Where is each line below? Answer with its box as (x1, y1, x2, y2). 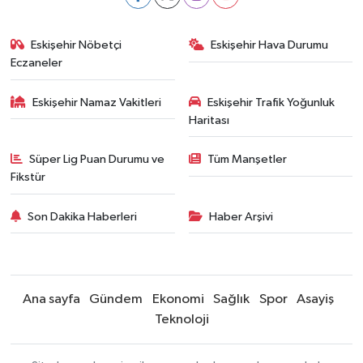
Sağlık (213, 293, 250, 306)
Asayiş (297, 293, 334, 306)
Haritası (188, 113, 229, 126)
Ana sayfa (22, 293, 80, 306)
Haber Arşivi (209, 210, 273, 223)
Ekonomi (152, 293, 204, 306)
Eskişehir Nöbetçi (31, 39, 122, 51)
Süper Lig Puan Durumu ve (29, 153, 165, 165)
